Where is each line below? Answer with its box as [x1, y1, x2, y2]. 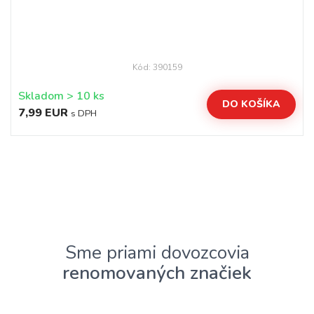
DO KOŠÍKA [222, 97, 280, 111]
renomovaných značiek [62, 261, 252, 285]
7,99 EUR [18, 105, 68, 121]
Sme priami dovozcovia [64, 240, 250, 265]
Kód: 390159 [132, 62, 182, 73]
